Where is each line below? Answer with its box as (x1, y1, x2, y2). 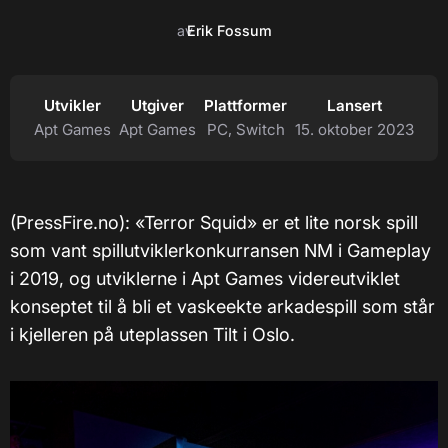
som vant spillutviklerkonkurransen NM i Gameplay (10, 240, 431, 261)
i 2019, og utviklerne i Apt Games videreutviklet (10, 268, 400, 289)
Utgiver (131, 96, 184, 115)
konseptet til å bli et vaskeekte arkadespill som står (10, 296, 435, 317)
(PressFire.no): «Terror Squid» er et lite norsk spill (10, 212, 418, 233)
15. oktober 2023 (295, 120, 414, 139)
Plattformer (204, 96, 287, 115)
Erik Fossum (186, 22, 272, 39)
